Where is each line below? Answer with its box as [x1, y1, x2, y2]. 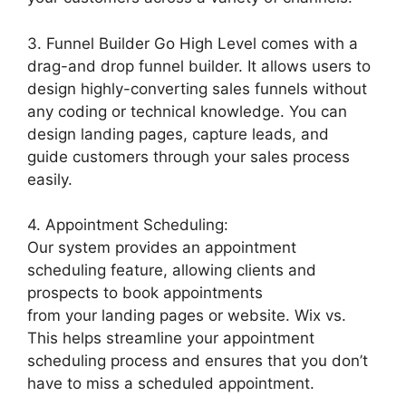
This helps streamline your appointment [27, 329, 314, 347]
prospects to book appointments [27, 284, 263, 302]
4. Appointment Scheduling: [27, 216, 228, 234]
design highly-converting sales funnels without [27, 79, 367, 98]
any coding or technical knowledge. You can [27, 101, 347, 121]
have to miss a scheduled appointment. [27, 374, 314, 392]
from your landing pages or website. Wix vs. [27, 306, 351, 324]
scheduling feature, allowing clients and [27, 261, 316, 279]
